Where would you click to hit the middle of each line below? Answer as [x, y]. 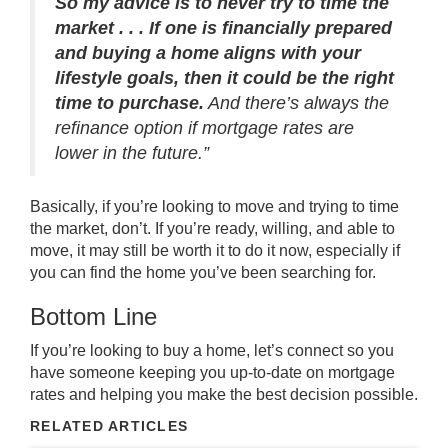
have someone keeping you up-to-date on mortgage [212, 372]
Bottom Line [93, 316]
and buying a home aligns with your [208, 53]
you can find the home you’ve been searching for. [203, 272]
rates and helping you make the [143, 394]
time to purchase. [129, 103]
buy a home [204, 350]
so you [368, 350]
